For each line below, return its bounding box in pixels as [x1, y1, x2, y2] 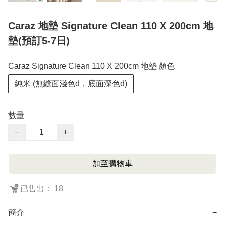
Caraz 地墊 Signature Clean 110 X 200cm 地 [8, 20, 213, 31]
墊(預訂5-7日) [8, 35, 70, 46]
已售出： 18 [20, 184, 63, 193]
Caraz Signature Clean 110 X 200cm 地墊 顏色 [8, 61, 175, 70]
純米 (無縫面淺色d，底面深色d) [15, 79, 127, 88]
